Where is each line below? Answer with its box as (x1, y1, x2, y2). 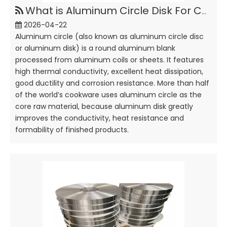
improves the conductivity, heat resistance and (15, 113, 184, 123)
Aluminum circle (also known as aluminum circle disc (15, 31, 204, 42)
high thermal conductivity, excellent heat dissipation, (15, 66, 203, 77)
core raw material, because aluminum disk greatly (15, 101, 193, 111)
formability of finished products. (15, 125, 129, 135)
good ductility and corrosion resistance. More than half (15, 78, 209, 88)
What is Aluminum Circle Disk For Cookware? (25, 4, 202, 18)
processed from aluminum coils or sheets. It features (15, 55, 204, 65)
